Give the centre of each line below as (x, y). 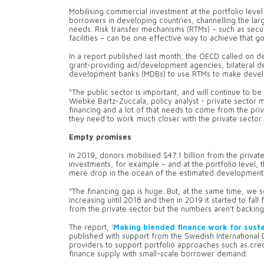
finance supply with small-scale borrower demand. (161, 254)
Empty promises (103, 137)
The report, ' (91, 227)
